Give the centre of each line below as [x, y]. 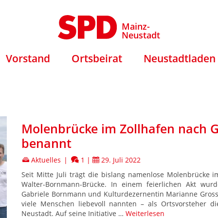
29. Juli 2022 [121, 160]
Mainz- [136, 26]
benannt [46, 143]
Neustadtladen [179, 58]
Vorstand [28, 58]
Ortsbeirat [97, 58]
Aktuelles [46, 160]
